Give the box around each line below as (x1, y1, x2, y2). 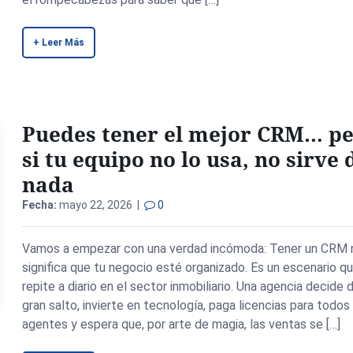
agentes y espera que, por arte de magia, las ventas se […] (22, 317, 341, 332)
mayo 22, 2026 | (57, 199, 145, 211)
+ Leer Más (33, 37, 85, 48)
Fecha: (22, 199, 58, 211)
